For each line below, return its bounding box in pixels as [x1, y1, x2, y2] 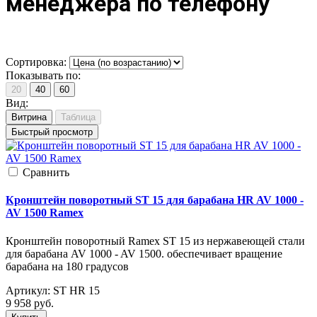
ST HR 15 [53, 284, 100, 296]
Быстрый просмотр [11, 127, 93, 137]
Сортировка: [6, 56, 67, 68]
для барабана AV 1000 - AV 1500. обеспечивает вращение [6, 247, 282, 260]
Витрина [11, 112, 47, 122]
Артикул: [6, 284, 50, 296]
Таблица [61, 112, 96, 122]
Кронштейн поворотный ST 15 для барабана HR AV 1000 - [6, 194, 304, 207]
